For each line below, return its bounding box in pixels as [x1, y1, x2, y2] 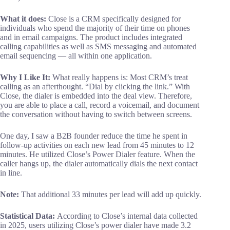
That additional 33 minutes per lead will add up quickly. [19, 190, 201, 199]
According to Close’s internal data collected [57, 212, 198, 221]
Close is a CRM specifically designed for [48, 14, 181, 24]
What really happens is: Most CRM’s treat [52, 73, 188, 82]
